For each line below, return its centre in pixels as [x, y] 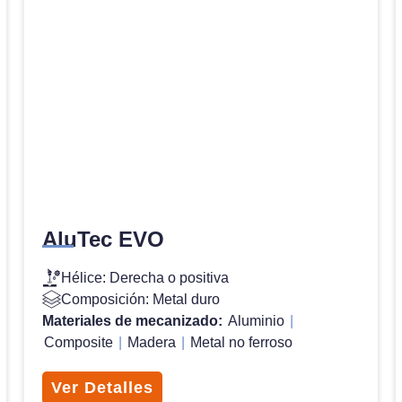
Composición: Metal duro [140, 299]
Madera [151, 342]
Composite [78, 342]
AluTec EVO [103, 239]
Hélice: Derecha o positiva [144, 277]
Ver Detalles [102, 387]
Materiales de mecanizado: [134, 320]
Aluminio [256, 320]
